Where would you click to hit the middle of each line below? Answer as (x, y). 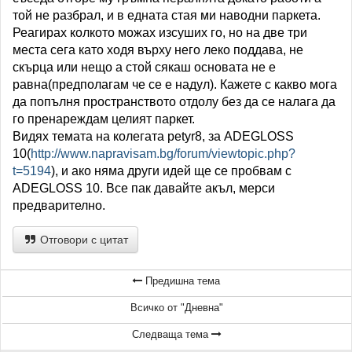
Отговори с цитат (82, 240)
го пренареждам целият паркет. (104, 119)
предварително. (59, 205)
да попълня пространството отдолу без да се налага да (174, 102)
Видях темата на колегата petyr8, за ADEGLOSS (153, 136)
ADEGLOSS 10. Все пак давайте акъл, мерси (144, 188)
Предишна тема (181, 281)
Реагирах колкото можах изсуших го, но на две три (160, 33)
